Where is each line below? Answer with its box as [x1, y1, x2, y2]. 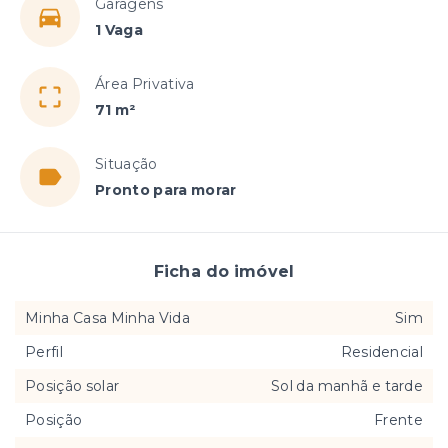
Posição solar [25, 377, 120, 395]
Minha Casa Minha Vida [25, 309, 191, 327]
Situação [95, 155, 158, 173]
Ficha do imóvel [153, 262, 295, 281]
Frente [374, 411, 423, 429]
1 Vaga [95, 21, 144, 39]
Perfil [25, 343, 63, 361]
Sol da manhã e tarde [271, 377, 423, 395]
